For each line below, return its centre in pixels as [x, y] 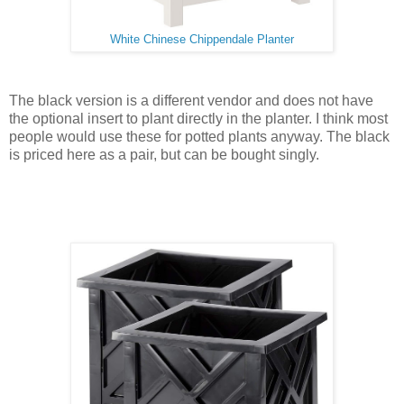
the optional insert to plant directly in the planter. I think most [198, 118]
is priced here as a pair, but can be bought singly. [164, 154]
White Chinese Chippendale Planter [202, 40]
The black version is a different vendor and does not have [191, 100]
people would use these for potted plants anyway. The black [199, 136]
